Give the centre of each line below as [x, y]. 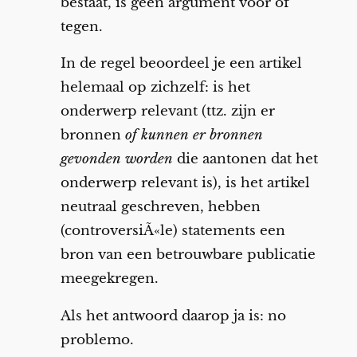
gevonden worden [116, 159]
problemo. [97, 340]
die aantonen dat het [245, 159]
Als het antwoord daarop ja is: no [173, 316]
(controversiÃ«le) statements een [173, 231]
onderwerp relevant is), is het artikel [185, 183]
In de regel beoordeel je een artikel [181, 64]
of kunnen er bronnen [194, 135]
